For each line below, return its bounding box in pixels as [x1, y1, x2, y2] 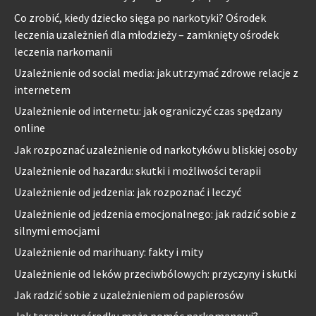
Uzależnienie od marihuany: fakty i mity [14, 245, 203, 260]
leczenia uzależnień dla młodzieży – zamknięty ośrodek [14, 27, 279, 42]
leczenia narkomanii [14, 44, 112, 59]
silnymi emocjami [14, 223, 99, 238]
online [14, 121, 45, 135]
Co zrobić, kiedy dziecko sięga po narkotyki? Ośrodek [14, 10, 266, 25]
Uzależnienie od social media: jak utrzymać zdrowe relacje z [14, 65, 298, 80]
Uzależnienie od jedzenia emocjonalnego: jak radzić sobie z [14, 206, 296, 221]
